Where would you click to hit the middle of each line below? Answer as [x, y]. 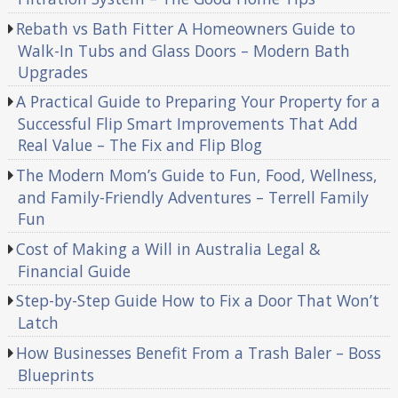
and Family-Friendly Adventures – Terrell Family [193, 198]
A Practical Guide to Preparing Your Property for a [199, 102]
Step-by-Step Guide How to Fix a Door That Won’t [198, 301]
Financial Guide [74, 271]
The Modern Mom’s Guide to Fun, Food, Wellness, [197, 175]
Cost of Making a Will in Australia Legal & [169, 248]
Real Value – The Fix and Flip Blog [139, 145]
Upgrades [52, 72]
